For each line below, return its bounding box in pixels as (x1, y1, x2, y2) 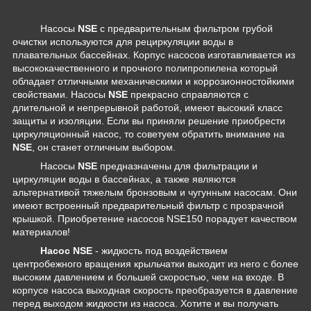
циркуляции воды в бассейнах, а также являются (12, 174, 236, 185)
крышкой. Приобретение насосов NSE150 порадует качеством (12, 213, 297, 225)
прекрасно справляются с (128, 89, 249, 101)
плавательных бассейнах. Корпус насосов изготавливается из (12, 49, 295, 61)
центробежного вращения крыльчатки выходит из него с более (12, 258, 299, 270)
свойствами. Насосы (12, 89, 108, 101)
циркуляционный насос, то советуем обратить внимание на (12, 128, 285, 140)
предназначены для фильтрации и (97, 160, 258, 172)
